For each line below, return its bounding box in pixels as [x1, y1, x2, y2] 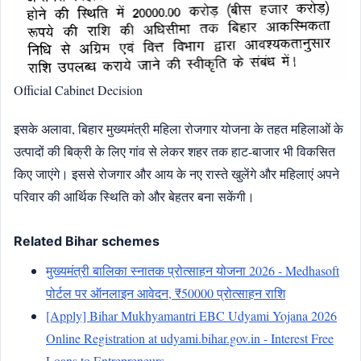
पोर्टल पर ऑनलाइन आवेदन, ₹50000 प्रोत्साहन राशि [46, 284, 285, 301]
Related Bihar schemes [14, 232, 160, 249]
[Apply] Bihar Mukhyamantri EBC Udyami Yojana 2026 [46, 306, 337, 324]
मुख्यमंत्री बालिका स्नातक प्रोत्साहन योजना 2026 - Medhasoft [46, 261, 339, 279]
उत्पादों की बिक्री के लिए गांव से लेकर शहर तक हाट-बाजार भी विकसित [14, 142, 335, 160]
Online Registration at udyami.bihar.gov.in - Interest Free [46, 329, 334, 346]
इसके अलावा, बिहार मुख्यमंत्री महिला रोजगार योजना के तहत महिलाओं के [14, 119, 343, 137]
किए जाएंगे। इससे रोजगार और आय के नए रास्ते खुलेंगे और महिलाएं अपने [14, 164, 339, 182]
